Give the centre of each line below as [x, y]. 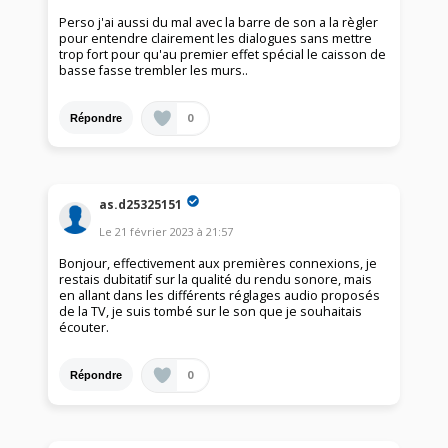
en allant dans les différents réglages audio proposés [220, 296]
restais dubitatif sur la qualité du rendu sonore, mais [216, 280]
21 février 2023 [155, 232]
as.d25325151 [141, 204]
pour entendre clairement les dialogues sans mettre [216, 39]
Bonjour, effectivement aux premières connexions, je [218, 264]
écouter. [84, 328]
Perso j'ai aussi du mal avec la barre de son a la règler [219, 23]
